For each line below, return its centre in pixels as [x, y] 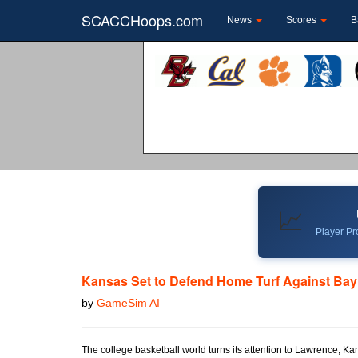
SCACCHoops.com [142, 20]
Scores [302, 20]
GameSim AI [128, 302]
